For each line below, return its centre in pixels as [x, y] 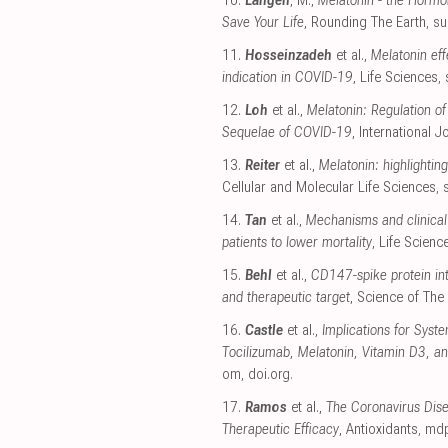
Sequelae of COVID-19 [287, 133]
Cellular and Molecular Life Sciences [329, 188]
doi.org [269, 375]
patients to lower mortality [297, 243]
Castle [264, 331]
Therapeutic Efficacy [280, 430]
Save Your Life [263, 23]
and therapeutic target [286, 298]
